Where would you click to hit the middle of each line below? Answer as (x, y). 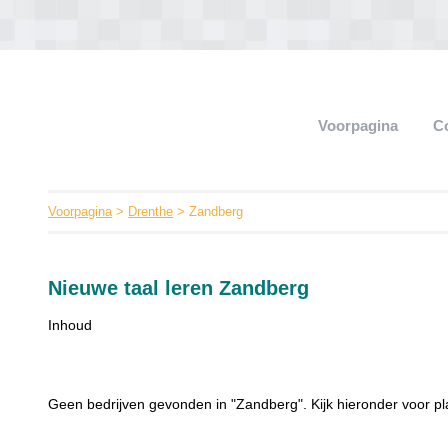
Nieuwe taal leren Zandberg (179, 288)
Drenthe (151, 211)
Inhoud (70, 325)
